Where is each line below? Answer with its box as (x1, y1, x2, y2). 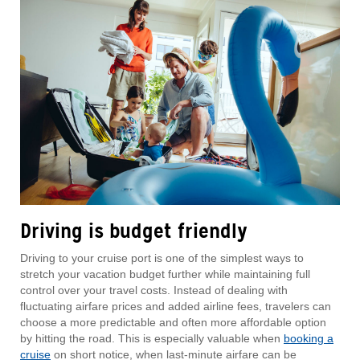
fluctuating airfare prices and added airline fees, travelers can (20, 300, 331, 313)
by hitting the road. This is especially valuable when (20, 332, 284, 346)
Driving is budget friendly (20, 218, 247, 245)
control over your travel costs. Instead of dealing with (20, 284, 288, 297)
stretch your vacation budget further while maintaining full (20, 268, 310, 281)
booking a (284, 332, 333, 346)
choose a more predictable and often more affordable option (20, 316, 326, 329)
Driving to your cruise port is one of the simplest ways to (20, 252, 304, 265)
